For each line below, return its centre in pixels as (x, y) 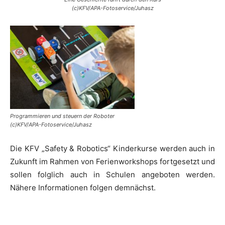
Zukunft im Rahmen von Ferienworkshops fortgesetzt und (113, 161)
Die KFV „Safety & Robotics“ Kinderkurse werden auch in (113, 148)
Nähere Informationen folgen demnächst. (83, 187)
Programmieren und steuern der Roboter (62, 116)
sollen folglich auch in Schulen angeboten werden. (113, 174)
